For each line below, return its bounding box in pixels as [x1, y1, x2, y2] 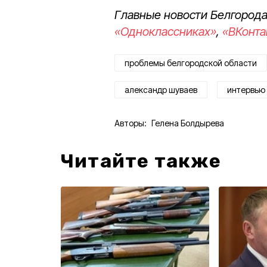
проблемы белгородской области [125, 57, 257, 68]
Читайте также [61, 149, 222, 172]
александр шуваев [125, 84, 197, 95]
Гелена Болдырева [151, 117, 224, 128]
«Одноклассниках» [114, 24, 216, 39]
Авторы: [114, 117, 147, 128]
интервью [227, 84, 265, 95]
